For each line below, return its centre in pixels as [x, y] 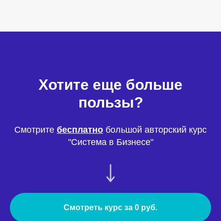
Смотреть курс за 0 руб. [110, 207]
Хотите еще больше [110, 85]
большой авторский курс [155, 130]
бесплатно [80, 130]
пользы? [110, 102]
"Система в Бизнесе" [110, 142]
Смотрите [36, 130]
